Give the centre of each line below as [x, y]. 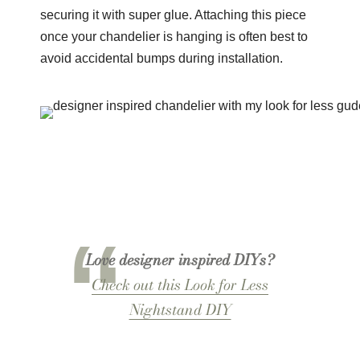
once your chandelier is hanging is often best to [174, 36]
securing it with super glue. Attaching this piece [173, 14]
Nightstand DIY [180, 309]
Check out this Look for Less [180, 284]
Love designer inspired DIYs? [180, 259]
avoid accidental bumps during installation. [161, 58]
